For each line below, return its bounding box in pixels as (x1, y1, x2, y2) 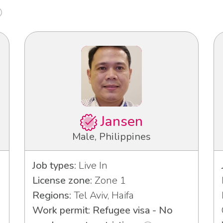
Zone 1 (92, 174, 126, 188)
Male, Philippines (72, 130, 151, 144)
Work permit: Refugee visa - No (32, 204, 173, 218)
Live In (76, 159, 108, 173)
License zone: (32, 174, 92, 188)
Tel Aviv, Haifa (71, 189, 134, 203)
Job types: (32, 159, 76, 173)
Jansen (97, 112, 143, 131)
